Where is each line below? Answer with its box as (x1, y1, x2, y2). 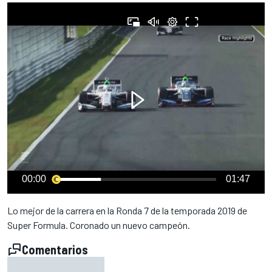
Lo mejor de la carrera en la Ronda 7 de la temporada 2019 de (7, 205, 247, 216)
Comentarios (22, 242, 88, 257)
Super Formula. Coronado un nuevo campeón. (7, 219, 190, 231)
